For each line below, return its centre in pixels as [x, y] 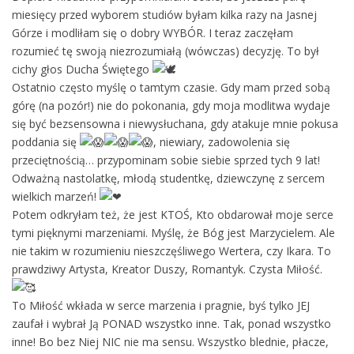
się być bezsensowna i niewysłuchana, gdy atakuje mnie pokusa [175, 123]
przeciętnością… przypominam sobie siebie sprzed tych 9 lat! [166, 160]
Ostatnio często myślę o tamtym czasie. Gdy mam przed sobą [171, 87]
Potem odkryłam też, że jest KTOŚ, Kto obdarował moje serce [173, 214]
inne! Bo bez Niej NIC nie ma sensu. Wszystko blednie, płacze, [170, 341]
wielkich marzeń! [56, 196]
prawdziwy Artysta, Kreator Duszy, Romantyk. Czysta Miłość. [167, 269]
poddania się [46, 141]
